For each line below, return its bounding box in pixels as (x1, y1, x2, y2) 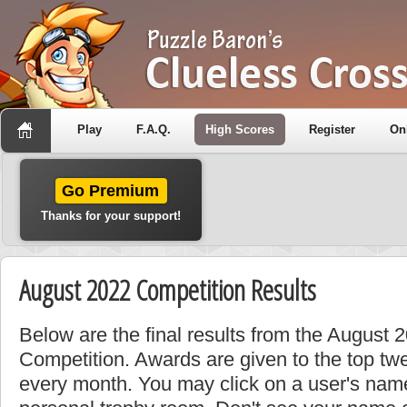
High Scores (205, 123, 274, 136)
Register (309, 123, 355, 136)
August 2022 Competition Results (19, 271, 316, 309)
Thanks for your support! (41, 209, 181, 223)
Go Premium (62, 182, 160, 200)
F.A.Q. (136, 123, 171, 136)
